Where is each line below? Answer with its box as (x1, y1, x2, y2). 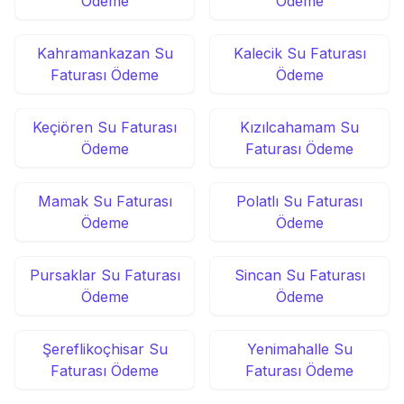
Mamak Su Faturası (37, 192, 172, 210)
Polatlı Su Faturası (236, 192, 363, 210)
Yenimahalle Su (246, 340, 353, 358)
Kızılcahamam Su (240, 118, 359, 136)
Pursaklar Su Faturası (29, 266, 180, 284)
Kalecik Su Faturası (233, 44, 366, 62)
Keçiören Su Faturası (32, 118, 177, 136)
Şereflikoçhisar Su (41, 340, 168, 358)
